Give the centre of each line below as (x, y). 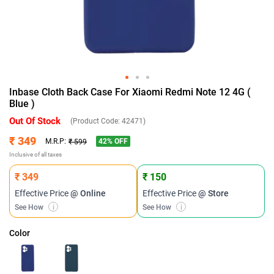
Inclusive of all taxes (35, 154)
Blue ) (22, 104)
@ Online (88, 193)
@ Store (213, 193)
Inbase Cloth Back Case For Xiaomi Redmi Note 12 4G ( (130, 92)
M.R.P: (56, 141)
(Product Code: (96, 121)
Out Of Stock (35, 121)
